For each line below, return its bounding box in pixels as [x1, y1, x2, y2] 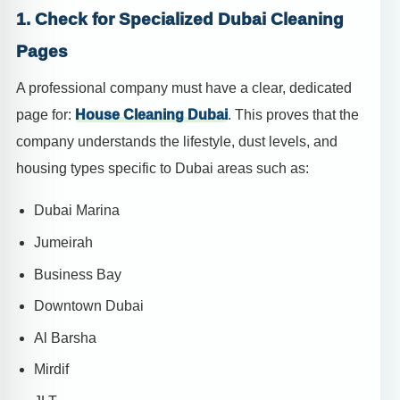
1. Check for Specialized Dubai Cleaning [16, 9, 344, 29]
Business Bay [34, 266, 121, 282]
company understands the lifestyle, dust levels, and [16, 134, 337, 150]
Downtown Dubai [34, 298, 144, 314]
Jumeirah [34, 235, 93, 251]
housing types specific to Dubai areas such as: [16, 161, 309, 177]
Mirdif [34, 362, 69, 378]
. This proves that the [228, 107, 359, 123]
